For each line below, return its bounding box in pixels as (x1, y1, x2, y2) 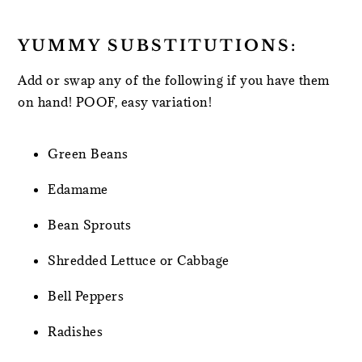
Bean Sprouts (48, 216, 132, 233)
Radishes (48, 322, 103, 339)
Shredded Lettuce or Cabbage (48, 251, 229, 268)
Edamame (48, 180, 108, 197)
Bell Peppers (48, 287, 124, 304)
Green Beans (48, 145, 128, 162)
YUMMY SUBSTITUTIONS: (18, 36, 298, 55)
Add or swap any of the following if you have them (18, 71, 330, 88)
